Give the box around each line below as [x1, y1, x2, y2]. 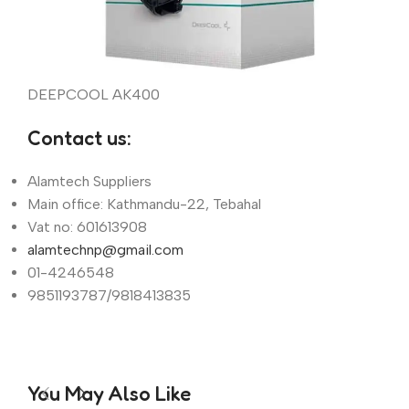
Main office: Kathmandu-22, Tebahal [27, 195, 261, 214]
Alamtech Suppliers [27, 173, 152, 191]
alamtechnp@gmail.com [27, 241, 184, 259]
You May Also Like [27, 382, 191, 406]
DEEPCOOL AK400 [27, 86, 160, 104]
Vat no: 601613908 [27, 218, 147, 236]
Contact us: [27, 126, 131, 151]
